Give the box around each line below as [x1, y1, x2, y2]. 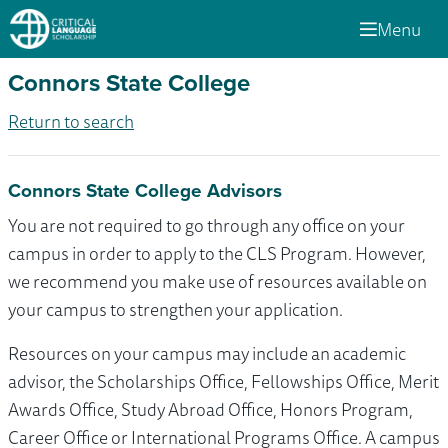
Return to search [8, 107, 134, 136]
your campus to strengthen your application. [8, 295, 343, 324]
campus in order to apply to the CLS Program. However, [8, 239, 426, 268]
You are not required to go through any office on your [8, 211, 405, 240]
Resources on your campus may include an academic [8, 339, 406, 368]
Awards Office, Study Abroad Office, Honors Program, [8, 395, 413, 424]
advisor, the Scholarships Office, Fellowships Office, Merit [8, 367, 439, 396]
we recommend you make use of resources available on [8, 267, 427, 296]
